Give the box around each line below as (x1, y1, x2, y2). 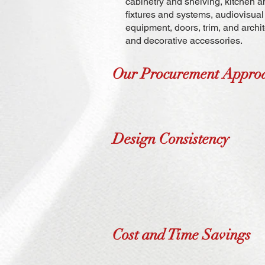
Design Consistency (112, 130, 230, 148)
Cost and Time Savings (112, 225, 251, 244)
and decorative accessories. (125, 35, 243, 46)
